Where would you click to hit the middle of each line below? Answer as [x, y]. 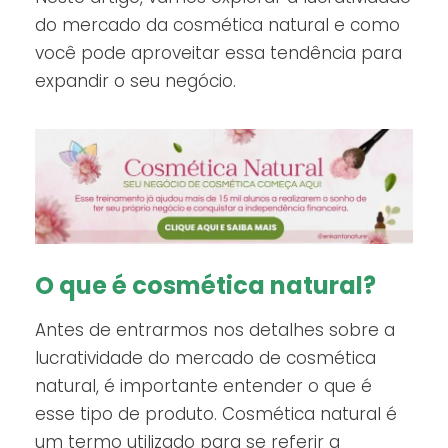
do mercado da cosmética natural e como [217, 24]
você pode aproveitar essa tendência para [218, 52]
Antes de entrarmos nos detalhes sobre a [215, 330]
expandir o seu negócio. [135, 80]
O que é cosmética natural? [205, 286]
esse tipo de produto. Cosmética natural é [216, 414]
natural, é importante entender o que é [203, 386]
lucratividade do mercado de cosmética [205, 358]
